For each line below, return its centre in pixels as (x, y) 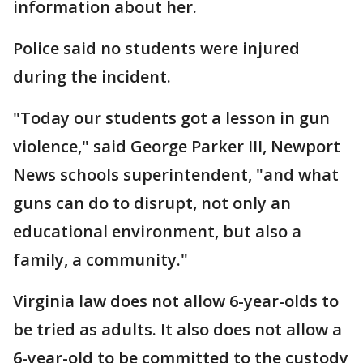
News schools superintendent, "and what (176, 175)
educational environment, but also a (157, 231)
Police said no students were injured (156, 48)
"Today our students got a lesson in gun (171, 118)
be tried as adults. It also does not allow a (177, 329)
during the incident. (92, 77)
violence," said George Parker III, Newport (177, 146)
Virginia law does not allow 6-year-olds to (176, 301)
